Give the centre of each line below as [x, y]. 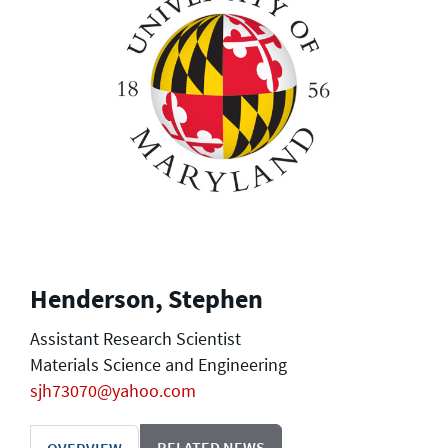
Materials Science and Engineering [158, 364]
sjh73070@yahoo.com [113, 390]
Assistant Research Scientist [135, 338]
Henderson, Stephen [146, 298]
